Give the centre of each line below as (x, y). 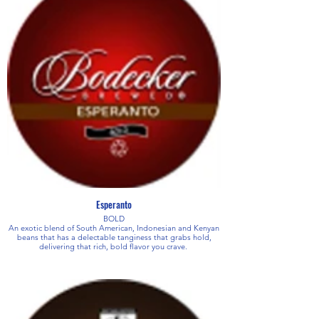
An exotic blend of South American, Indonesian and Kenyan (114, 228)
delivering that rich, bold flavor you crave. (114, 246)
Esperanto (114, 204)
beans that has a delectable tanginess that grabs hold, (114, 237)
